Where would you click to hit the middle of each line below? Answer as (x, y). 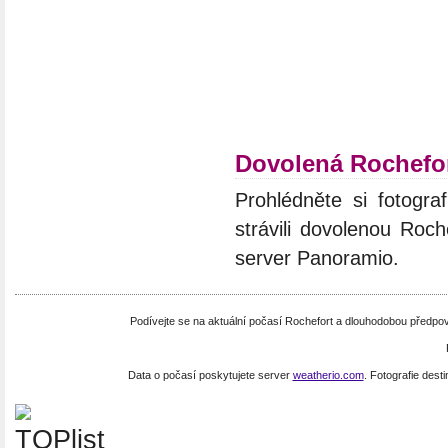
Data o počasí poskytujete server (210, 375)
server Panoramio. (317, 258)
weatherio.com (328, 375)
